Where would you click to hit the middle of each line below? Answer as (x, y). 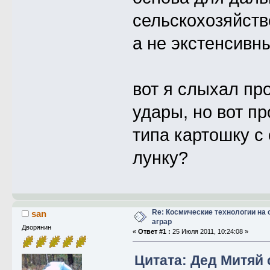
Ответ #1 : (154, 232)
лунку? (160, 158)
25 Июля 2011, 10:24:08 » (209, 232)
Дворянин (36, 228)
